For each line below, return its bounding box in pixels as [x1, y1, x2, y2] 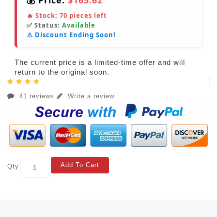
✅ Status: [27, 21, 62, 30]
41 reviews [17, 93, 57, 100]
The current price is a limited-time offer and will [15, 58, 185, 67]
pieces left [67, 11, 107, 20]
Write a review [65, 93, 114, 100]
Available [62, 21, 95, 30]
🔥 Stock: [27, 11, 60, 20]
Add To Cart [61, 161, 99, 169]
